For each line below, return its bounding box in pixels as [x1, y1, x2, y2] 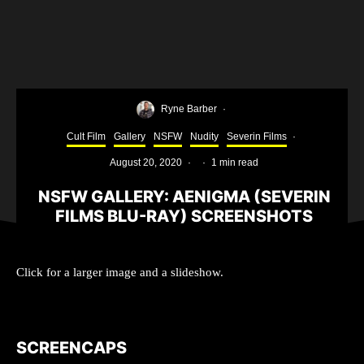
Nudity [190, 130, 219, 142]
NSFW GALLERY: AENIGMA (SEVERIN [37, 186, 331, 206]
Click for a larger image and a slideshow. [16, 265, 223, 279]
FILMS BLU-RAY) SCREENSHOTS [55, 206, 313, 226]
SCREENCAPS [16, 337, 127, 357]
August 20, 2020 [110, 156, 182, 168]
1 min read [211, 156, 258, 168]
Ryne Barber [161, 103, 217, 115]
